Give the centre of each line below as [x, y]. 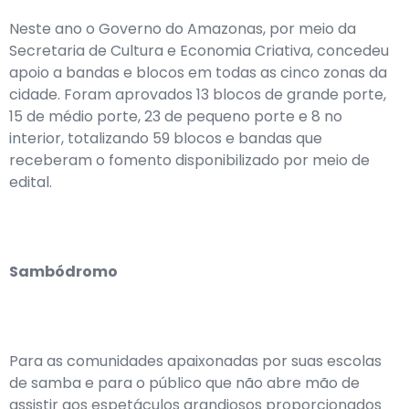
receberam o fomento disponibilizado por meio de [189, 160]
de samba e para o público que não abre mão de [184, 383]
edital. [31, 182]
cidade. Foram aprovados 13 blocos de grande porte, [198, 94]
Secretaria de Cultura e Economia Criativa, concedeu [199, 51]
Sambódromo [63, 272]
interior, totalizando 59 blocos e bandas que [166, 138]
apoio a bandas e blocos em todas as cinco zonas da [198, 73]
